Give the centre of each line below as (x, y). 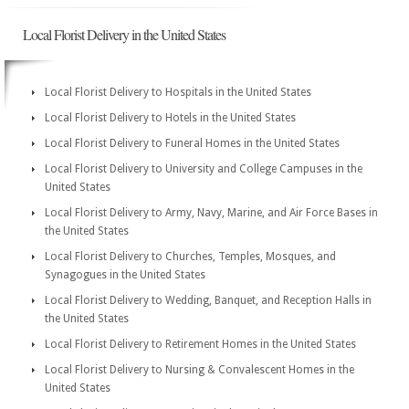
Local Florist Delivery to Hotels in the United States (170, 118)
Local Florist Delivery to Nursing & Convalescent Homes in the (199, 370)
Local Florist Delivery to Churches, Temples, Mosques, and (190, 257)
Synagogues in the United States (125, 275)
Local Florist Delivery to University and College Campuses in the (204, 169)
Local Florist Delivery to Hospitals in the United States (178, 92)
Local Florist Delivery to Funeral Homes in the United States (192, 143)
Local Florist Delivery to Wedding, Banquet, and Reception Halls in (208, 300)
